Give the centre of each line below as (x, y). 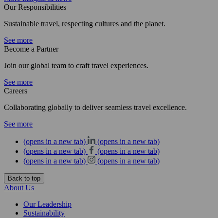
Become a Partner (31, 49)
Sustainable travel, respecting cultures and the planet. (85, 24)
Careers (16, 91)
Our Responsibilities (35, 7)
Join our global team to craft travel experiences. (76, 66)
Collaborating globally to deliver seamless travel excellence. (95, 108)
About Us (19, 188)
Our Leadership (47, 204)
